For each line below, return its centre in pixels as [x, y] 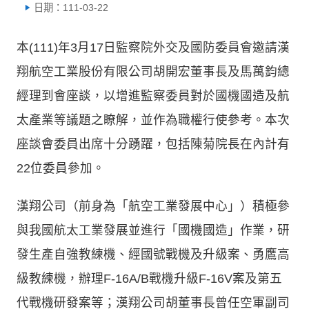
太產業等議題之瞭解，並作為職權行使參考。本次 [153, 120]
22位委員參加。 [61, 168]
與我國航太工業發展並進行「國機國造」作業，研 [153, 230]
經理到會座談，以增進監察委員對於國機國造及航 [153, 96]
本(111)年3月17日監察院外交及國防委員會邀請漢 [153, 47]
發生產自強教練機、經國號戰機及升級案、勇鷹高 [153, 254]
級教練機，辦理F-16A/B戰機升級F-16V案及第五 [149, 278]
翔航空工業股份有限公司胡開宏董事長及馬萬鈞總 [153, 71]
